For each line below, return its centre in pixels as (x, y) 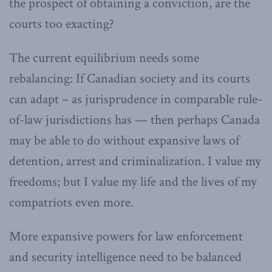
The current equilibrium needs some (104, 58)
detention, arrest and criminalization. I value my (135, 161)
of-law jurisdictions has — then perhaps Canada (134, 120)
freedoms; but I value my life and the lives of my (133, 182)
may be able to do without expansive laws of (124, 140)
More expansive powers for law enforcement (126, 236)
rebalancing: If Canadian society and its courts (130, 78)
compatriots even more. (71, 202)
